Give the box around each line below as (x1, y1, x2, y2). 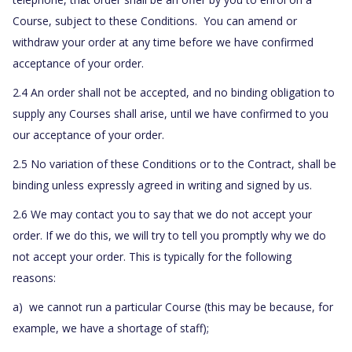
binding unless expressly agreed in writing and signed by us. (13, 178, 312, 193)
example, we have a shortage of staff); (13, 321, 209, 336)
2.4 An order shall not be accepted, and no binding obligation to (13, 85, 335, 101)
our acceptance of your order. (13, 127, 164, 143)
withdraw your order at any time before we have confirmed (13, 35, 313, 50)
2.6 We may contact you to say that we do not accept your (13, 207, 312, 222)
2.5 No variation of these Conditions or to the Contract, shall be (13, 156, 336, 172)
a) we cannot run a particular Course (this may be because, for (13, 299, 333, 315)
